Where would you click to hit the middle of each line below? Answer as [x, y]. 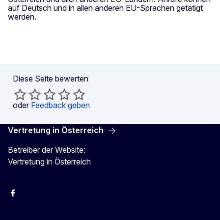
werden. [22, 16]
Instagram [41, 196]
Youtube [74, 196]
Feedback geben [60, 105]
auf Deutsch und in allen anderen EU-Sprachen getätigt [105, 8]
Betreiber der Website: [47, 150]
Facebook [24, 196]
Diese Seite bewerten [51, 78]
